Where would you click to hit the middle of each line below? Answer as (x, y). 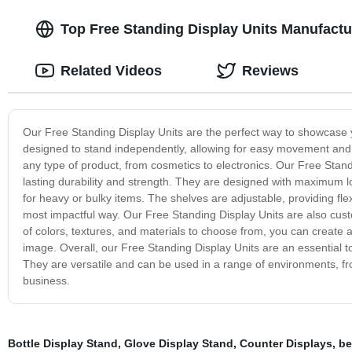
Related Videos (111, 70)
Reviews (270, 70)
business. (46, 280)
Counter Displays (286, 343)
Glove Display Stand (178, 343)
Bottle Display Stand (62, 343)
